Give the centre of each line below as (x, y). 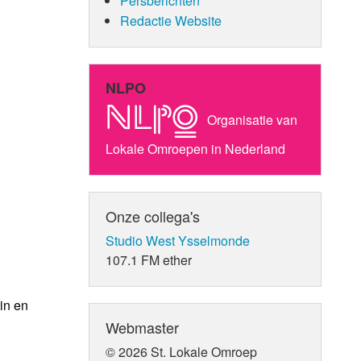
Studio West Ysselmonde (178, 240)
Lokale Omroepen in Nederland (196, 148)
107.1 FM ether (149, 259)
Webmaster (143, 327)
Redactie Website (170, 20)
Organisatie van (251, 119)
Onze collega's (153, 216)
